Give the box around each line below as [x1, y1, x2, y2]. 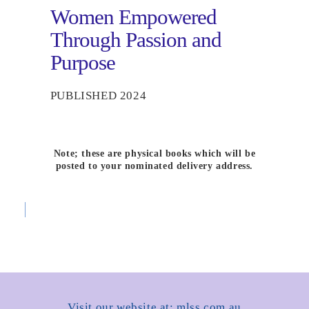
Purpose [50, 50, 115, 74]
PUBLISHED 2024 [50, 88, 147, 102]
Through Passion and [50, 28, 221, 52]
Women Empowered [50, 5, 217, 29]
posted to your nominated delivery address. [55, 160, 254, 172]
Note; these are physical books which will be [53, 148, 256, 159]
